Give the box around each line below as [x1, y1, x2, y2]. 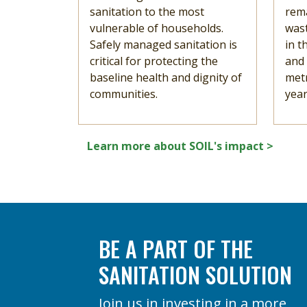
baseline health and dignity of [90, 69, 242, 85]
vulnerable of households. [90, 20, 223, 36]
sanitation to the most [90, 3, 204, 19]
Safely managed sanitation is [90, 36, 237, 52]
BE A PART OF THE [98, 232, 253, 265]
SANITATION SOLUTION [98, 258, 292, 291]
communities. [90, 86, 160, 101]
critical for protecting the [90, 53, 218, 69]
